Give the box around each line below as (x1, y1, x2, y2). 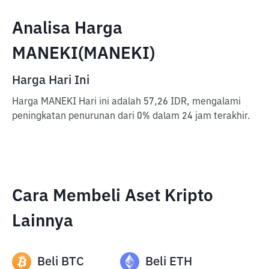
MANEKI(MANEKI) (12, 46, 155, 62)
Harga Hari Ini (12, 74, 89, 86)
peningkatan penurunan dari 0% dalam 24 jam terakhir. (12, 112, 250, 121)
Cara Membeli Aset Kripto (12, 188, 213, 205)
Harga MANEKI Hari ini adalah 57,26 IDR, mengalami (12, 97, 241, 107)
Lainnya (12, 213, 73, 230)
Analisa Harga (12, 20, 122, 37)
